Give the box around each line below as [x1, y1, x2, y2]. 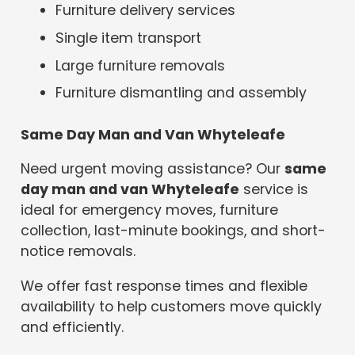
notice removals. [21, 242, 136, 261]
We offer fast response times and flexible [21, 276, 308, 296]
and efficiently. [21, 317, 124, 337]
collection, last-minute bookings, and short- [21, 221, 326, 241]
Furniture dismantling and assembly [55, 83, 307, 103]
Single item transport [55, 28, 202, 48]
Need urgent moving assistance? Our [21, 159, 285, 179]
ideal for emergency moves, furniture [21, 200, 279, 220]
